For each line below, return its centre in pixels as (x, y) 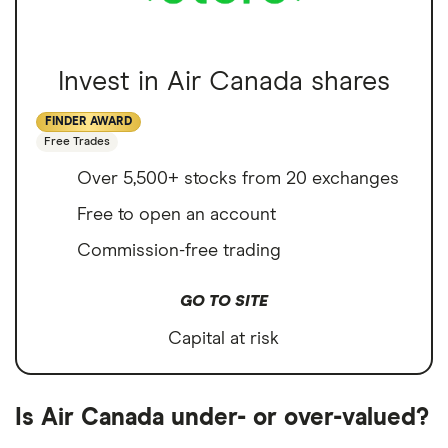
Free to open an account (176, 215)
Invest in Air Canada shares (224, 82)
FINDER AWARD (88, 122)
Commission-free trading (179, 251)
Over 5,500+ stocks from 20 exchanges (238, 179)
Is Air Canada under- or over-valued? (222, 418)
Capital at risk (224, 339)
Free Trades (77, 142)
